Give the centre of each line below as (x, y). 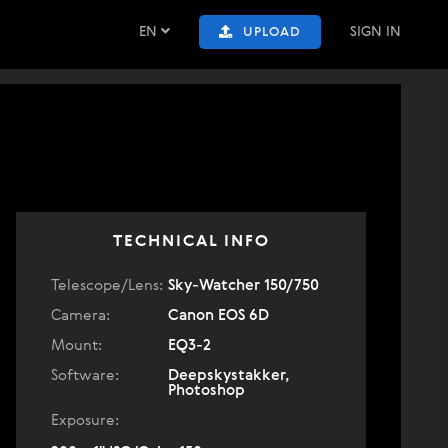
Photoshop (206, 390)
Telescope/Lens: (107, 285)
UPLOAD (272, 32)
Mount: (76, 345)
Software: (85, 375)
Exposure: (85, 420)
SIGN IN (375, 32)
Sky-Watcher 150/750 (243, 285)
